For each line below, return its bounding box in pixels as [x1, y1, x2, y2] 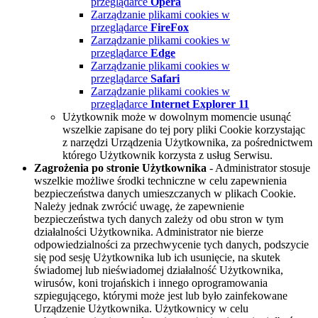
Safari [150, 72, 180, 85]
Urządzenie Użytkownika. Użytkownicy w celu [34, 302, 248, 315]
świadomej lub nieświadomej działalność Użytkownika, [34, 264, 283, 277]
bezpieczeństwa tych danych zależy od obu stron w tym [34, 213, 283, 226]
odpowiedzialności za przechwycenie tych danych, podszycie [34, 238, 309, 251]
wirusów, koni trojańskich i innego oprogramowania [34, 277, 268, 290]
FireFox [150, 21, 189, 34]
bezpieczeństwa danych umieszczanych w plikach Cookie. [34, 187, 296, 200]
